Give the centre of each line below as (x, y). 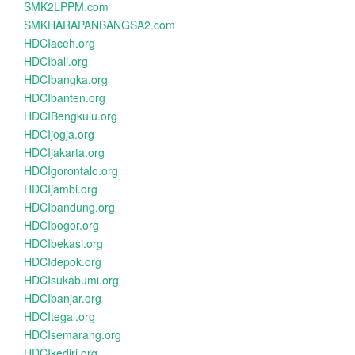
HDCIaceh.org (59, 43)
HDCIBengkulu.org (71, 116)
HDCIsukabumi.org (71, 280)
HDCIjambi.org (61, 189)
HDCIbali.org (56, 61)
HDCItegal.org (59, 316)
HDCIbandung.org (69, 207)
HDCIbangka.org (66, 79)
